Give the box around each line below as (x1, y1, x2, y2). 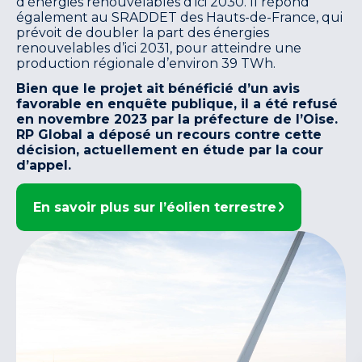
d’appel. (16, 158, 71, 173)
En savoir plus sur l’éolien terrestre (33, 199, 276, 215)
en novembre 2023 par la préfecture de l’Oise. (16, 112, 338, 127)
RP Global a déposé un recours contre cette (16, 127, 322, 142)
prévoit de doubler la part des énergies (16, 24, 269, 40)
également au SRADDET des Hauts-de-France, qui (16, 9, 343, 25)
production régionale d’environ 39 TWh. (16, 55, 276, 71)
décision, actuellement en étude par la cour (16, 142, 323, 158)
